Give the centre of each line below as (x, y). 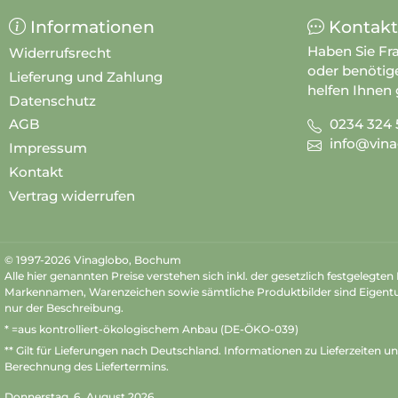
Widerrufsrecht (60, 53)
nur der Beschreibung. (64, 307)
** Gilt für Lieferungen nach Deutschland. (114, 350)
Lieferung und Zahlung (86, 76)
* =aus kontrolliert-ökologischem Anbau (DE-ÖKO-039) (151, 329)
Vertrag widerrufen (72, 195)
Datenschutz (52, 100)
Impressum (48, 148)
